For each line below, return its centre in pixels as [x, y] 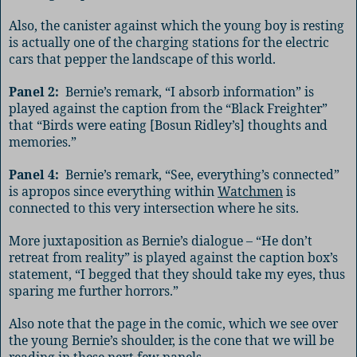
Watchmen [250, 191]
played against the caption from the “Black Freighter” [168, 108]
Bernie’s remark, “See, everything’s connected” [202, 174]
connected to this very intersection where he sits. [154, 208]
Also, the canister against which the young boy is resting [177, 25]
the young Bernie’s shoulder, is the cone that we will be [171, 340]
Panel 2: [34, 91]
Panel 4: [34, 174]
